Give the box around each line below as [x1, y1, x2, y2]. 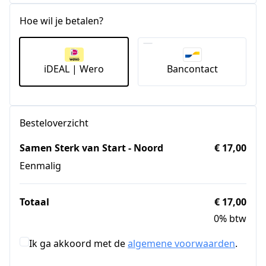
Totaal [20, 195, 49, 208]
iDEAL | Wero [44, 62, 104, 75]
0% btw [214, 211, 246, 225]
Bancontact [166, 62, 218, 75]
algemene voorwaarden [128, 236, 235, 250]
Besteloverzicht [20, 116, 88, 129]
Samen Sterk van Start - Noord [20, 141, 163, 154]
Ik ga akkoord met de [29, 236, 128, 250]
